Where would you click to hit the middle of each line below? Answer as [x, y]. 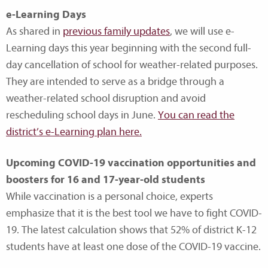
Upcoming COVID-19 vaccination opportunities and [131, 163]
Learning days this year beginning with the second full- [129, 48]
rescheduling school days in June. [82, 115]
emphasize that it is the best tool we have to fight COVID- [134, 213]
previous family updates [116, 31]
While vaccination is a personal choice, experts [109, 196]
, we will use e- [202, 31]
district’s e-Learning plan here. [74, 132]
